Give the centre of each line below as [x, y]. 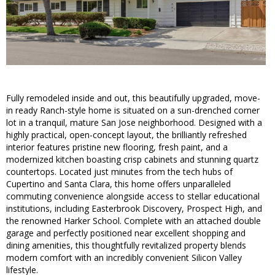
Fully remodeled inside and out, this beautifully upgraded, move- [133, 98]
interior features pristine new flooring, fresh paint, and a [117, 147]
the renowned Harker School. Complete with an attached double [134, 221]
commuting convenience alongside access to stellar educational [133, 196]
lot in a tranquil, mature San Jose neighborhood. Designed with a [134, 123]
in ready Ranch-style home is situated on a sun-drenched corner [133, 110]
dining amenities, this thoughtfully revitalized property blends [126, 246]
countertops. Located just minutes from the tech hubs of [119, 172]
